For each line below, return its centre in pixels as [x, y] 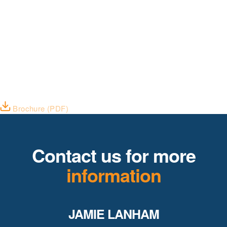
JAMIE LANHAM [114, 214]
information [113, 175]
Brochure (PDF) [40, 108]
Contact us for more [113, 155]
